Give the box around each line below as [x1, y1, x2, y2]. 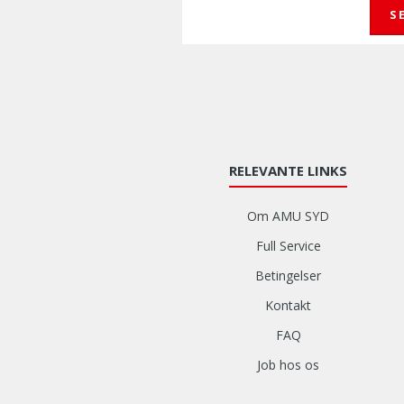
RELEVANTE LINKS [229, 161, 347, 179]
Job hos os [257, 356, 319, 373]
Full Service [255, 237, 321, 254]
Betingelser [255, 267, 321, 284]
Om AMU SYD [247, 207, 329, 225]
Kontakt [265, 297, 311, 314]
